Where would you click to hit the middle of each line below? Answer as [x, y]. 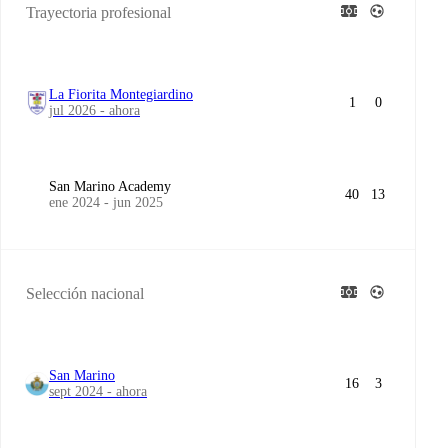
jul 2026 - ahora [94, 110]
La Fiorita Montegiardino [121, 94]
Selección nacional [85, 293]
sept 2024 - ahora [98, 391]
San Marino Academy [110, 186]
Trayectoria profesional [98, 12]
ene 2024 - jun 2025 [106, 202]
